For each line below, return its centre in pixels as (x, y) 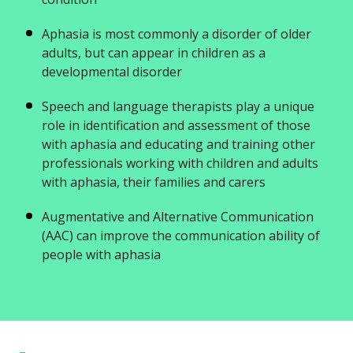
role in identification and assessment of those (176, 125)
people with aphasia (101, 255)
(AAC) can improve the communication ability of (181, 236)
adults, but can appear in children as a (154, 53)
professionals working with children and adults (180, 163)
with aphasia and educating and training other (178, 144)
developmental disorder (112, 72)
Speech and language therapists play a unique (178, 106)
